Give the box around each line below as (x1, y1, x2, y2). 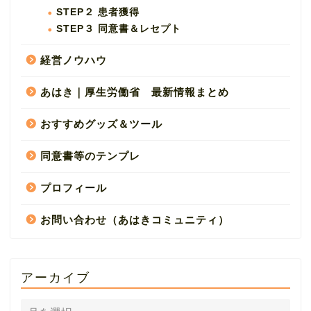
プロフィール (40, 182, 107, 194)
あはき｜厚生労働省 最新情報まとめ (40, 86, 229, 99)
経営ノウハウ (40, 54, 107, 67)
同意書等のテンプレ (40, 150, 140, 162)
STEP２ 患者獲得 (56, 7, 140, 18)
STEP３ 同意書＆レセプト (56, 24, 181, 35)
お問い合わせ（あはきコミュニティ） (40, 214, 229, 226)
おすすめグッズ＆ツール (40, 118, 162, 131)
